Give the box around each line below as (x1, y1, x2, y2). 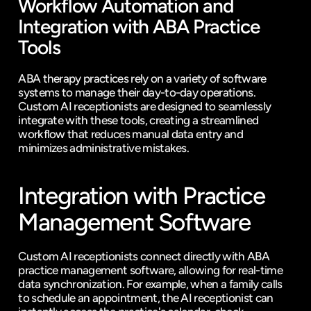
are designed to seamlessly (137, 99, 271, 113)
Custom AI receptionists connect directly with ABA (18, 249, 269, 263)
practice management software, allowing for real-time (18, 263, 283, 277)
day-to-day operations (142, 85, 253, 99)
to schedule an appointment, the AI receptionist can (18, 291, 274, 305)
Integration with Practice (18, 181, 265, 210)
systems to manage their (18, 85, 142, 99)
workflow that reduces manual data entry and (18, 127, 244, 141)
